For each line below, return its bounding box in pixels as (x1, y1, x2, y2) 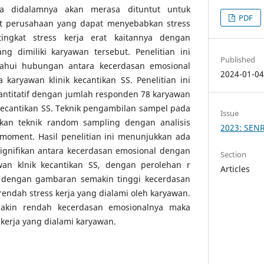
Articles (220, 163, 250, 175)
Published (220, 54, 256, 65)
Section (220, 149, 247, 160)
